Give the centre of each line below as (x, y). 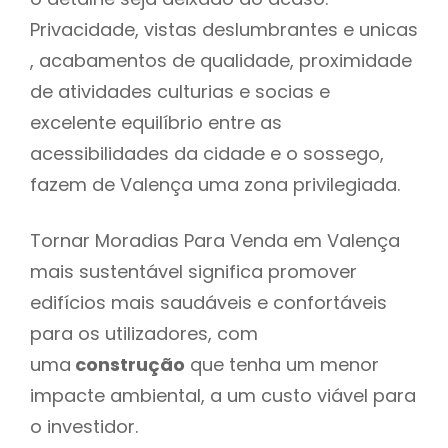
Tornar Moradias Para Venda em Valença (215, 240)
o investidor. (84, 426)
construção (128, 364)
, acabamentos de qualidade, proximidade (221, 60)
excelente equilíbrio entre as (156, 122)
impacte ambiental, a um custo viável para (223, 395)
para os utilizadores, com (144, 333)
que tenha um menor (282, 364)
